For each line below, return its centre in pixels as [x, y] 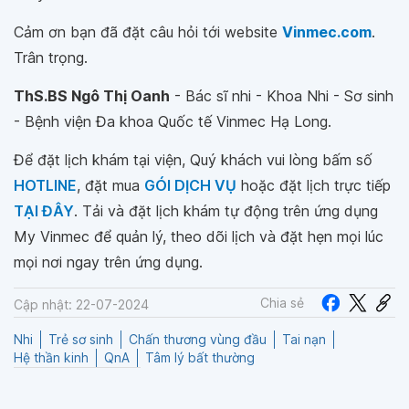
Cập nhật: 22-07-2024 [81, 305]
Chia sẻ [282, 302]
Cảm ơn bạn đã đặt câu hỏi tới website [148, 32]
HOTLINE [45, 185]
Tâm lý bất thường [200, 358]
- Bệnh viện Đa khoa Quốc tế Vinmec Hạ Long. [173, 121]
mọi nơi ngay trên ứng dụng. [108, 262]
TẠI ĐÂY [44, 211]
